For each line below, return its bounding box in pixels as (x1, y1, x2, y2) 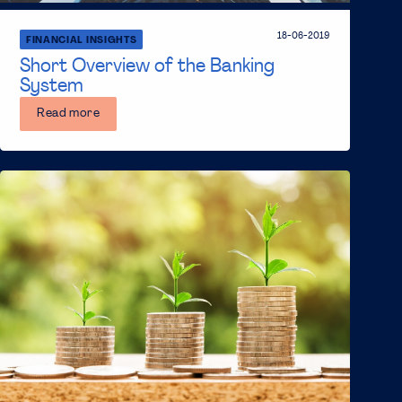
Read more (37, 107, 100, 119)
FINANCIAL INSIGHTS (25, 35, 137, 46)
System (20, 75, 84, 97)
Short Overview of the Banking (20, 56, 275, 77)
